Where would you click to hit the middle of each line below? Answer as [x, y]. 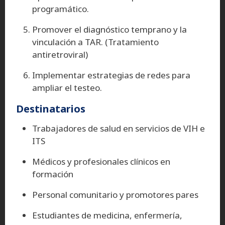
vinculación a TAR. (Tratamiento [95, 42]
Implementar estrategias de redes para [111, 75]
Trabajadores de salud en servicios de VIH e [119, 128]
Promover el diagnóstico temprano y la [109, 29]
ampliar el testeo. [67, 87]
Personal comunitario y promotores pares [115, 194]
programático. [61, 9]
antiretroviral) [60, 54]
